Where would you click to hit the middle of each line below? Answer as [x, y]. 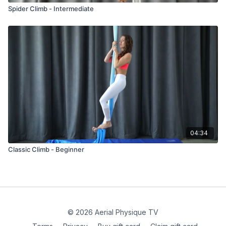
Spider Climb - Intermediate [51, 8]
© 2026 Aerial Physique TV [113, 212]
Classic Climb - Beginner [46, 149]
